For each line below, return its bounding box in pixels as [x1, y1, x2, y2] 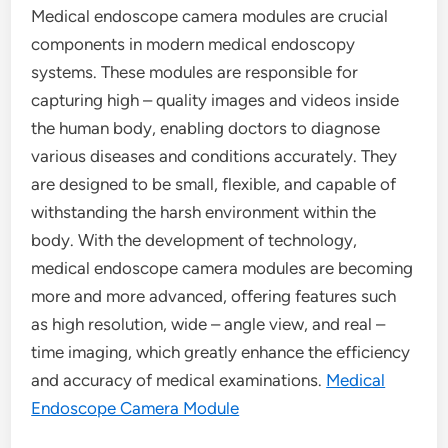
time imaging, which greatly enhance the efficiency [31, 342, 411, 362]
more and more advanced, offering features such [31, 286, 397, 306]
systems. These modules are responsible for [31, 62, 359, 82]
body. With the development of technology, [31, 230, 358, 250]
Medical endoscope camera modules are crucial [31, 6, 389, 26]
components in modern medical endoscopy [31, 34, 356, 54]
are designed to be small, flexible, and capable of [31, 174, 397, 194]
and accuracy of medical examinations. [31, 370, 327, 390]
